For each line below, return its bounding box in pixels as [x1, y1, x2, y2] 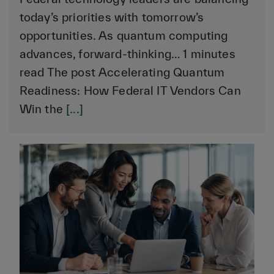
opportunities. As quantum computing [19, 28, 228, 42]
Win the [19, 102, 67, 116]
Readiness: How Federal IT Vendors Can [19, 83, 241, 97]
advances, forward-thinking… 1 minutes [19, 46, 235, 61]
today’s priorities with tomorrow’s [19, 10, 204, 24]
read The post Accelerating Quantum [19, 65, 225, 79]
